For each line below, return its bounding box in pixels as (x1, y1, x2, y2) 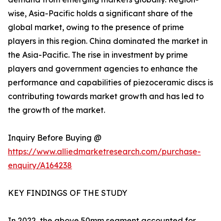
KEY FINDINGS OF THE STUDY (8, 188, 127, 198)
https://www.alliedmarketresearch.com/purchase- (8, 147, 201, 157)
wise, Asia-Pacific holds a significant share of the (8, 8, 193, 19)
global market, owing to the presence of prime (8, 22, 184, 33)
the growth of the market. (8, 105, 105, 115)
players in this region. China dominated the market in (8, 36, 208, 46)
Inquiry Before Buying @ (8, 133, 102, 143)
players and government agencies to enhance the (8, 64, 198, 74)
